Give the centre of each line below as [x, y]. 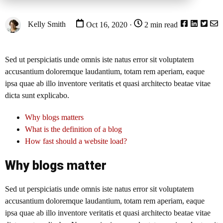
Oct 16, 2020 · [109, 25]
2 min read [160, 25]
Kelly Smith [46, 24]
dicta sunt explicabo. [37, 96]
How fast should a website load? [76, 141]
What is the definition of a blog [73, 129]
